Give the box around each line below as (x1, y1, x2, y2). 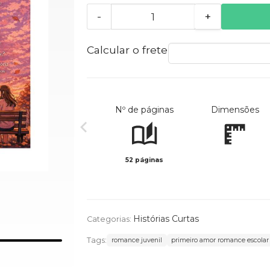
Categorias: (86, 215, 133, 224)
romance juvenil (111, 236, 162, 245)
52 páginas (125, 156, 164, 165)
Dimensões (210, 104, 259, 116)
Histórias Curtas (133, 213, 199, 225)
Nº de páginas (115, 104, 174, 116)
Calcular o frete (86, 43, 168, 57)
